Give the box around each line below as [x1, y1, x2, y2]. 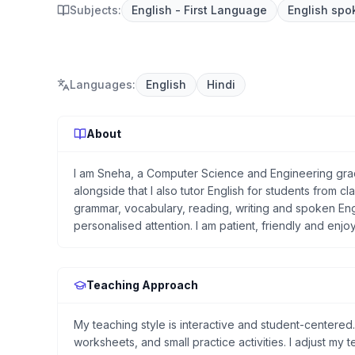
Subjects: [70, 3, 121, 17]
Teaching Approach [86, 278, 198, 292]
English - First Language [132, 3, 267, 17]
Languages [70, 78, 132, 91]
